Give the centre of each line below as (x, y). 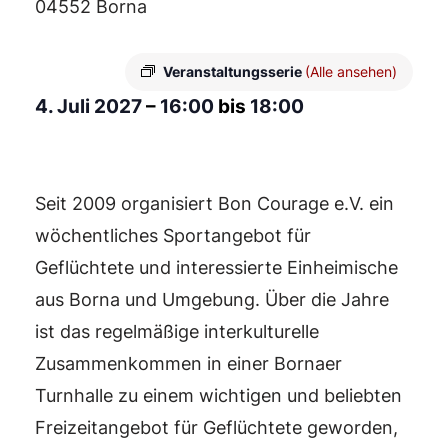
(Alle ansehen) (351, 71)
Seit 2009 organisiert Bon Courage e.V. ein (214, 203)
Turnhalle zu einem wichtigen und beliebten (218, 395)
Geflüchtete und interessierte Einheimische (216, 267)
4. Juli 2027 (90, 106)
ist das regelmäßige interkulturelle (177, 331)
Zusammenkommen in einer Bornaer (188, 363)
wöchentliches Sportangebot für (173, 235)
